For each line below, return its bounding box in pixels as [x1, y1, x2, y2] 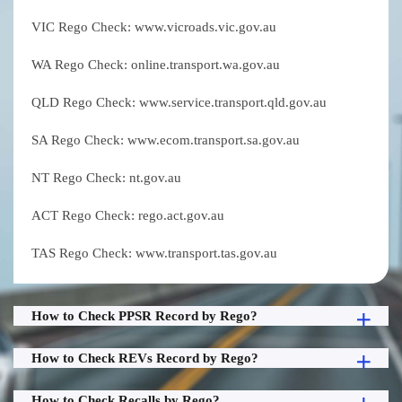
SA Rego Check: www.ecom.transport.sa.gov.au [31, 133, 300, 148]
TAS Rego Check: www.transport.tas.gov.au [31, 246, 277, 261]
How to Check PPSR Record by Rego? [31, 309, 258, 324]
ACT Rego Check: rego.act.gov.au [31, 208, 224, 223]
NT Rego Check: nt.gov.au [31, 170, 181, 186]
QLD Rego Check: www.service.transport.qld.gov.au [31, 95, 327, 110]
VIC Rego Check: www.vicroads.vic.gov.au [31, 20, 276, 35]
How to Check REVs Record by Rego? [31, 351, 258, 366]
